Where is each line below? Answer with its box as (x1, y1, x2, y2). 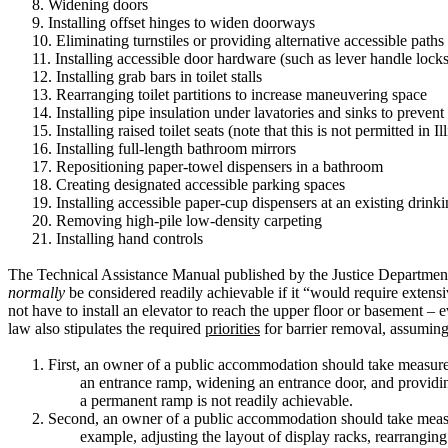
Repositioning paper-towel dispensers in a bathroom (56, 158, 383, 175)
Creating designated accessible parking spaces (56, 176, 345, 193)
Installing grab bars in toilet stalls (56, 68, 262, 85)
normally (8, 284, 65, 301)
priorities (205, 320, 260, 337)
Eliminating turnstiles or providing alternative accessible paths (56, 32, 444, 49)
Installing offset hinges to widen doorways (48, 14, 315, 31)
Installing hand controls (56, 230, 203, 247)
